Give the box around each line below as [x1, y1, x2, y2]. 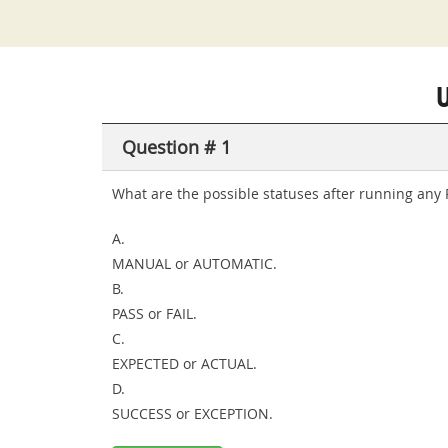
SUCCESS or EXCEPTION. [112, 404, 273, 423]
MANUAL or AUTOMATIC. [112, 254, 277, 273]
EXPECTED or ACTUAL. [112, 354, 257, 373]
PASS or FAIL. [112, 304, 197, 323]
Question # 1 [122, 135, 231, 159]
